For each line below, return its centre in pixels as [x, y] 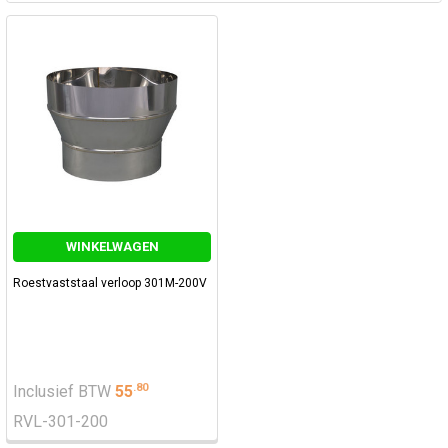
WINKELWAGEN [112, 246]
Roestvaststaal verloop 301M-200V [110, 282]
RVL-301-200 [60, 422]
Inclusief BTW [64, 392]
